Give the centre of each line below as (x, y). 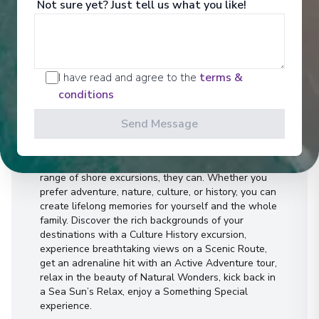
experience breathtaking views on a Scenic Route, (153, 249)
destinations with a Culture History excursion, (143, 234)
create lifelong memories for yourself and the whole (158, 206)
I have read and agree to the (127, 77)
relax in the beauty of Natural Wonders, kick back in (158, 277)
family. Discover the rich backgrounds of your (142, 220)
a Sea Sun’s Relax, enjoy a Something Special (144, 291)
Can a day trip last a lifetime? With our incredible (151, 163)
